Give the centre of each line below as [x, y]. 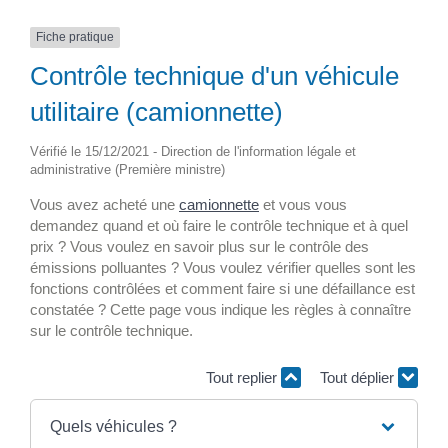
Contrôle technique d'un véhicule [214, 75]
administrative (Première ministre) [127, 169]
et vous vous [303, 204]
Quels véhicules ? [113, 426]
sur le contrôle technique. [111, 330]
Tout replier [243, 378]
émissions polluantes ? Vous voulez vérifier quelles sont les [223, 267]
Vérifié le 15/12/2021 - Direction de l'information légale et [193, 151]
